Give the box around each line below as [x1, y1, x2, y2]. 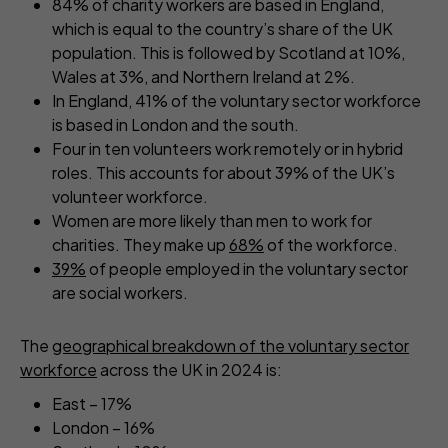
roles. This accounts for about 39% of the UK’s [52, 162, 395, 184]
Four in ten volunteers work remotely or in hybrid [52, 138, 403, 160]
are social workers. [52, 282, 191, 304]
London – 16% [52, 417, 155, 439]
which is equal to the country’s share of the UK [52, 18, 393, 40]
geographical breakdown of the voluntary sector [52, 335, 409, 357]
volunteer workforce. [52, 186, 211, 208]
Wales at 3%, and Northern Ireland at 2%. [52, 66, 358, 88]
